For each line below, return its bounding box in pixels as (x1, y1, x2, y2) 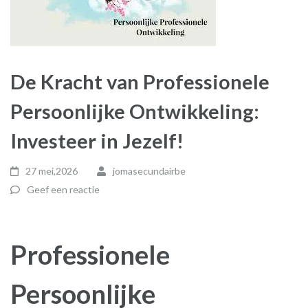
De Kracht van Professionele (10, 69, 269, 93)
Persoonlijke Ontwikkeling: (10, 99, 259, 123)
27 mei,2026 (25, 165, 78, 177)
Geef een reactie (27, 184, 100, 195)
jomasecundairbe (112, 165, 186, 177)
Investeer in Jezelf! (10, 129, 184, 153)
